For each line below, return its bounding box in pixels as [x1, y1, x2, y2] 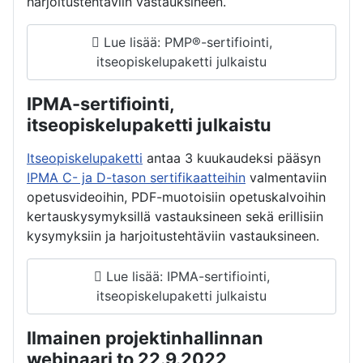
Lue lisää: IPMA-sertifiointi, [101, 268, 270, 285]
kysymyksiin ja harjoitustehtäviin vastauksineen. [27, 227, 319, 244]
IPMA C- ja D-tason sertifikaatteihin [27, 169, 246, 186]
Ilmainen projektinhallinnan [27, 327, 263, 348]
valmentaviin [246, 169, 327, 186]
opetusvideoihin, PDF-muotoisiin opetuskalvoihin [27, 188, 326, 205]
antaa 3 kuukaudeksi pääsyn [143, 149, 321, 166]
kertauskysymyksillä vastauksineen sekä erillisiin [27, 207, 323, 224]
